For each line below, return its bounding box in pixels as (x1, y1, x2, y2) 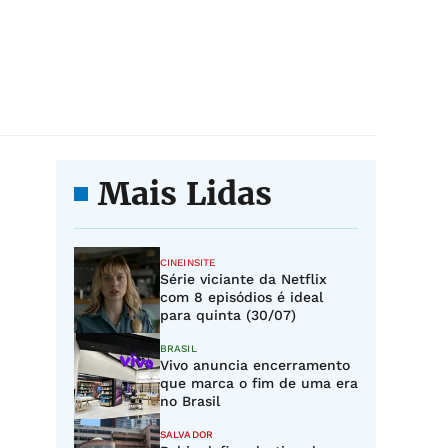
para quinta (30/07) (160, 307, 296, 323)
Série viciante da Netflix (160, 271, 327, 287)
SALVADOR (160, 429, 213, 440)
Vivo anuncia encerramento (160, 357, 350, 373)
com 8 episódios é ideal (160, 289, 323, 305)
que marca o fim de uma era (160, 375, 358, 391)
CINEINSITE (160, 257, 215, 268)
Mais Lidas (98, 174, 272, 214)
